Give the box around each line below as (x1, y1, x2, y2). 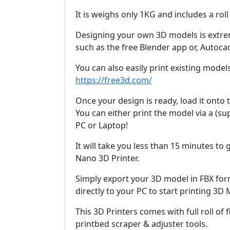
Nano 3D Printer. (75, 152, 139, 164)
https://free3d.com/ (75, 74, 152, 86)
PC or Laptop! (75, 120, 128, 131)
